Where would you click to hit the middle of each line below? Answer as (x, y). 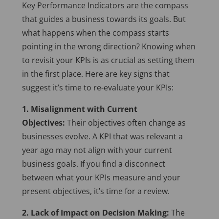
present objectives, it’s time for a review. (96, 191)
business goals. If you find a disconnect (93, 164)
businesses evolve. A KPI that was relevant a (102, 137)
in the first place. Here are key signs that (96, 74)
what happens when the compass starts (95, 33)
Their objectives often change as (125, 123)
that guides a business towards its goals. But (104, 19)
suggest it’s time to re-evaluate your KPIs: (98, 88)
